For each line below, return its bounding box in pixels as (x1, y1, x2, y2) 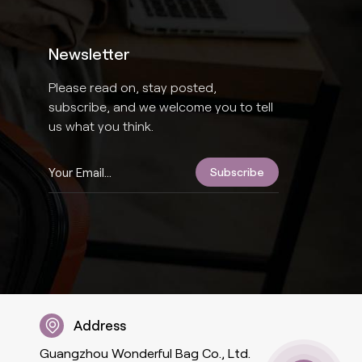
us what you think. (48, 119, 154, 133)
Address (74, 318, 126, 333)
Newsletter (48, 45, 131, 63)
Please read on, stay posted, (48, 80, 217, 95)
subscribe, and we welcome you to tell (48, 99, 274, 114)
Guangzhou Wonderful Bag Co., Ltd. (40, 346, 251, 360)
